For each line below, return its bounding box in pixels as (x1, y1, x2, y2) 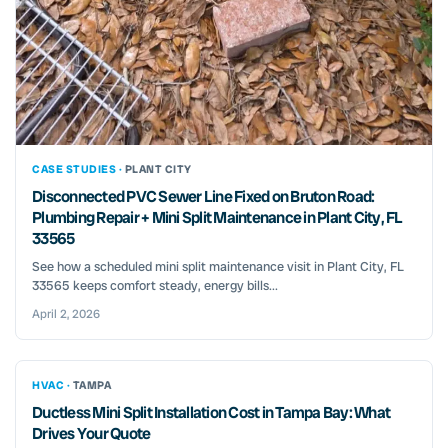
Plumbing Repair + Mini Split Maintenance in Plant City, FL (32, 206, 403, 228)
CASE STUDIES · (32, 161, 125, 176)
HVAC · (32, 377, 73, 392)
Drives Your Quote (32, 422, 151, 444)
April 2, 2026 (32, 305, 100, 322)
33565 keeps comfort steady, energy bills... (32, 276, 278, 294)
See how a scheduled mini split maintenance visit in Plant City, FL (32, 257, 404, 275)
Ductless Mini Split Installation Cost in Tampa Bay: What (32, 401, 390, 423)
